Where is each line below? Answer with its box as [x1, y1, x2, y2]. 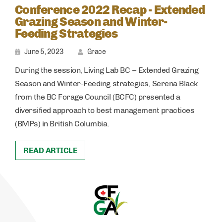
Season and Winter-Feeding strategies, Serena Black [15, 78, 198, 88]
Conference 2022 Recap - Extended [15, 2, 205, 17]
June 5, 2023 [24, 47, 64, 56]
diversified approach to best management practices [15, 105, 195, 115]
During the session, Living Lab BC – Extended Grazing [15, 65, 199, 75]
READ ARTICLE [23, 145, 78, 155]
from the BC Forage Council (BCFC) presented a [15, 92, 180, 102]
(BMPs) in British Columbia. [15, 118, 110, 128]
